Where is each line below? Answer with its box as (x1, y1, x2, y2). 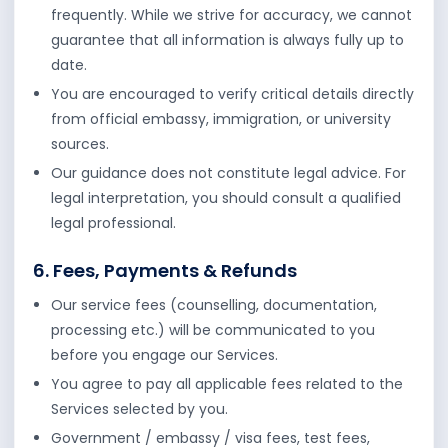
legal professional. (51, 213, 176, 233)
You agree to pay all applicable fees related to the (51, 374, 403, 394)
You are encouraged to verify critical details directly (51, 84, 414, 104)
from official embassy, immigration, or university (51, 109, 391, 129)
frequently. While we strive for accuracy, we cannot (51, 5, 412, 25)
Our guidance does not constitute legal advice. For (51, 163, 406, 183)
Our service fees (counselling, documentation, (51, 295, 377, 315)
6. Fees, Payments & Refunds (33, 258, 297, 283)
